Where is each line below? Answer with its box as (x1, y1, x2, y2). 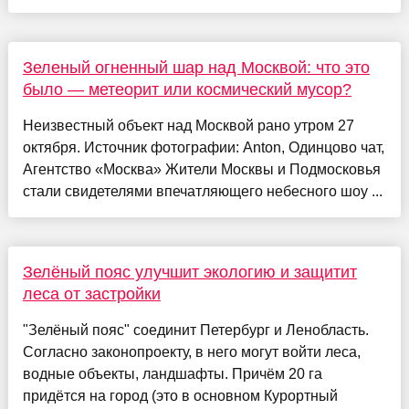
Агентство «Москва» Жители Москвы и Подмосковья (22, 161, 381, 177)
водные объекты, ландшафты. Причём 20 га (22, 365, 322, 382)
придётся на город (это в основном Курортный (22, 387, 338, 404)
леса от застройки (22, 284, 161, 303)
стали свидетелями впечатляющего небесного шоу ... (22, 183, 383, 199)
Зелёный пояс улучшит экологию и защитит (22, 262, 357, 281)
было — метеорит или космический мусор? (22, 79, 351, 99)
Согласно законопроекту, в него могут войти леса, (22, 343, 361, 360)
